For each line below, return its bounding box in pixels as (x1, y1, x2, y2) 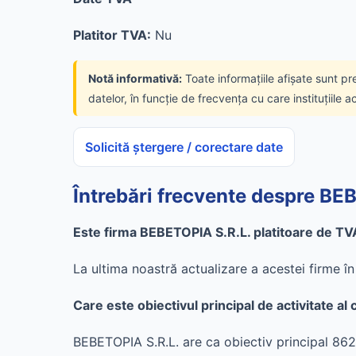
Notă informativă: (88, 72, 182, 85)
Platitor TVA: (73, 27, 151, 43)
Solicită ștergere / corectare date (85, 139, 283, 155)
